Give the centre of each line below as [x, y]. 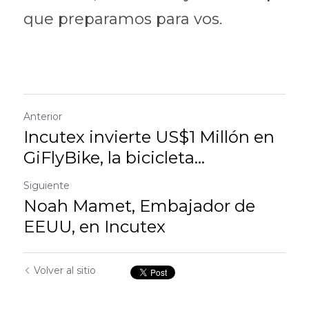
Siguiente [47, 186]
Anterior [43, 117]
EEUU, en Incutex [97, 227]
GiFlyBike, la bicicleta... [114, 158]
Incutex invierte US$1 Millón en [149, 137]
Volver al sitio [65, 270]
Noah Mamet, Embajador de [139, 206]
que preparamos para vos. [123, 19]
